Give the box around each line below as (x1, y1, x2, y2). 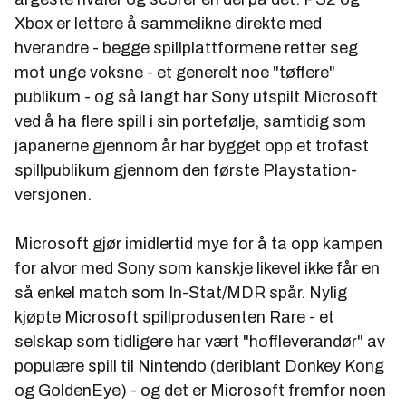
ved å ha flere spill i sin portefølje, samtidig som (14, 111, 366, 130)
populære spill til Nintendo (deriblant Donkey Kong (14, 356, 384, 375)
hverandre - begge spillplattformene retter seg (14, 38, 358, 57)
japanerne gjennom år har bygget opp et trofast (14, 136, 369, 155)
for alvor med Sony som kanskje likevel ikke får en (14, 258, 380, 277)
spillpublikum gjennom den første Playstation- (14, 160, 357, 179)
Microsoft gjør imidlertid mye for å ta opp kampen (14, 234, 382, 253)
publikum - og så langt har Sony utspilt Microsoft (14, 87, 378, 106)
